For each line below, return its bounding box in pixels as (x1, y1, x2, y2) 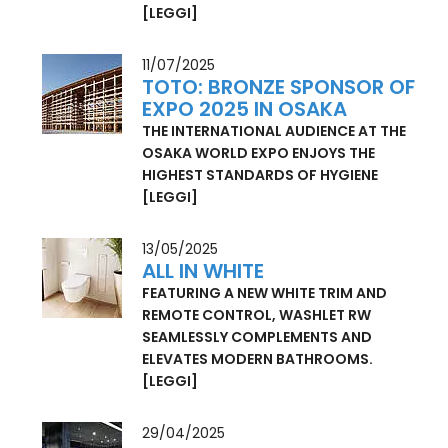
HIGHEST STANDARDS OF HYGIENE (142, 209, 379, 230)
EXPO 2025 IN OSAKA (142, 139, 348, 168)
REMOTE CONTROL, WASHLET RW (142, 349, 372, 370)
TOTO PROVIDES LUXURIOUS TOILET (142, 3, 394, 24)
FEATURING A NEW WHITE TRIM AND (142, 327, 388, 348)
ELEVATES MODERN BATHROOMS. (142, 393, 374, 414)
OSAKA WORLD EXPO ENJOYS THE (142, 187, 376, 208)
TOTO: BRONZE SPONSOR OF (142, 117, 416, 146)
